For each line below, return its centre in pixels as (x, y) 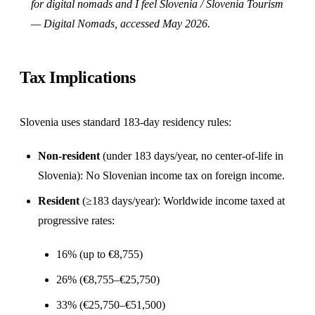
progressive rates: (76, 221)
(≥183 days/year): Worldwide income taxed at (182, 201)
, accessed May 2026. (162, 24)
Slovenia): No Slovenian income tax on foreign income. (161, 176)
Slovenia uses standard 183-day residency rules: (126, 122)
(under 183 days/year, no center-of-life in (192, 156)
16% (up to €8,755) (99, 255)
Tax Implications (78, 78)
